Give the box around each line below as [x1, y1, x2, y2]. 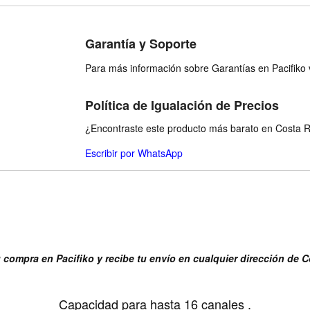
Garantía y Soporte [85, 35, 197, 53]
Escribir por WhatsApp [85, 146, 183, 160]
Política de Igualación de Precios [85, 96, 279, 114]
